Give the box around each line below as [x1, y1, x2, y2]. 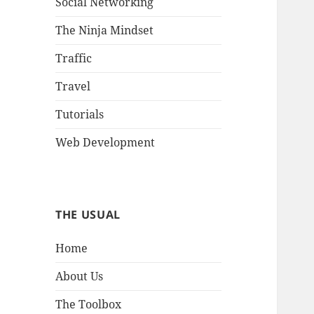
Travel [55, 78, 91, 95]
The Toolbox [55, 296, 122, 313]
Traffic [55, 50, 93, 67]
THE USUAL [55, 207, 121, 223]
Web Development [55, 135, 156, 151]
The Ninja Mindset [55, 22, 154, 39]
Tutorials [55, 107, 104, 123]
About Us [55, 268, 104, 285]
